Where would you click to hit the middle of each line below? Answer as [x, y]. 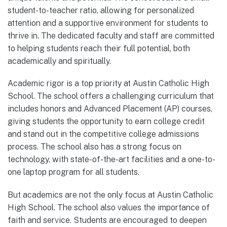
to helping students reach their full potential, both [99, 49]
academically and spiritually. [59, 61]
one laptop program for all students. [73, 172]
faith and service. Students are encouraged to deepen [107, 220]
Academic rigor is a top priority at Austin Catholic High [108, 84]
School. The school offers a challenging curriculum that [111, 96]
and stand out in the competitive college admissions [103, 134]
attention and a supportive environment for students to [108, 23]
